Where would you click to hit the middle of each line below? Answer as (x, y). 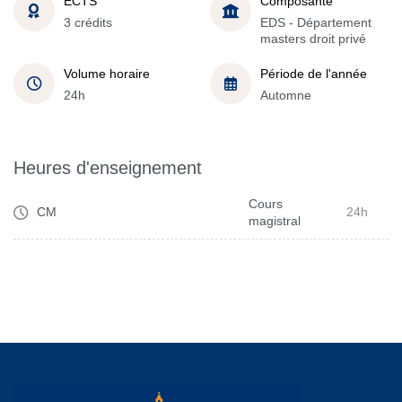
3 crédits (88, 22)
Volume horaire (107, 74)
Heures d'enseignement (108, 167)
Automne (286, 95)
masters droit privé (313, 39)
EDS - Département (316, 22)
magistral (275, 220)
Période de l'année (314, 74)
